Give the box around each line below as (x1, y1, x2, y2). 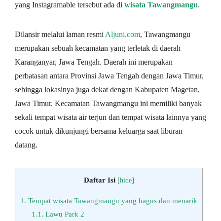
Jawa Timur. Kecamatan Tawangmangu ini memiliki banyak (15, 99, 202, 108)
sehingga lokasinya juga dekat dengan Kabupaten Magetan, (15, 85, 200, 94)
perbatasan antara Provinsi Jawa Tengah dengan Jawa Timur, (15, 71, 204, 80)
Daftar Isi (83, 175, 115, 184)
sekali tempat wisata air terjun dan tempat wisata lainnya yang (15, 112, 206, 121)
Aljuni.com (105, 30, 140, 38)
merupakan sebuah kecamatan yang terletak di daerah (15, 43, 181, 52)
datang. (15, 140, 37, 149)
